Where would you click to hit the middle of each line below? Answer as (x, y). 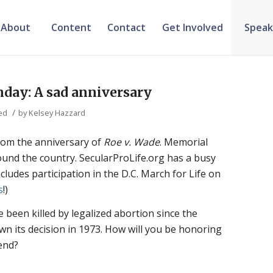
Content (71, 27)
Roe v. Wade (132, 142)
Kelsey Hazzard (57, 113)
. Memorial (184, 142)
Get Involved (192, 27)
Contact (127, 27)
